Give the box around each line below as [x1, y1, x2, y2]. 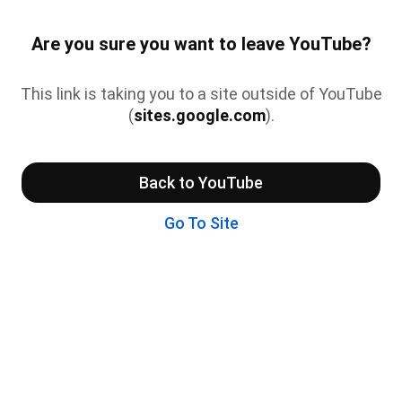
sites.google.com [133, 105, 266, 125]
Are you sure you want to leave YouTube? [31, 33, 371, 56]
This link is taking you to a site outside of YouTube [20, 83, 382, 103]
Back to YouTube [139, 172, 263, 192]
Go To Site [163, 213, 239, 232]
